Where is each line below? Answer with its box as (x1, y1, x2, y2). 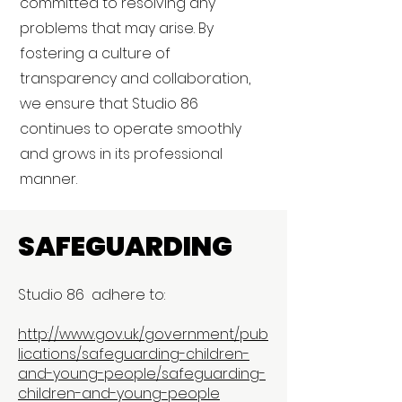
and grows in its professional (20, 144, 223, 164)
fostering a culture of (20, 43, 170, 64)
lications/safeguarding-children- (18, 344, 249, 364)
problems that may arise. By (20, 18, 214, 39)
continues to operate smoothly (20, 118, 241, 139)
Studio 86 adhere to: (18, 284, 165, 305)
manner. (20, 169, 77, 189)
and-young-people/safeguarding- (18, 363, 266, 384)
